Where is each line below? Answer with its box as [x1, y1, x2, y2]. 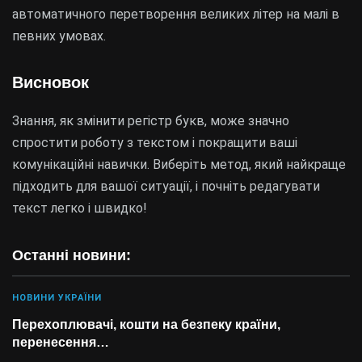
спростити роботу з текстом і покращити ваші [12, 134, 297, 150]
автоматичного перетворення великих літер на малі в [12, 6, 339, 22]
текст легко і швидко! [12, 200, 147, 216]
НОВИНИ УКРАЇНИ [12, 292, 102, 303]
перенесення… [12, 335, 109, 349]
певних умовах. [12, 27, 106, 44]
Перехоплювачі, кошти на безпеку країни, [12, 317, 280, 331]
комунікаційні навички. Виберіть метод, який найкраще [12, 156, 346, 172]
